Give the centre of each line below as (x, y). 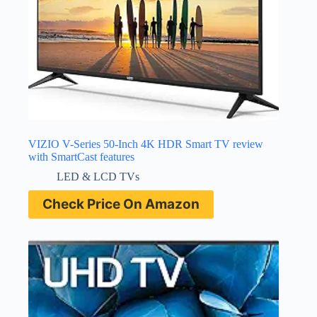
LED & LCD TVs (98, 176)
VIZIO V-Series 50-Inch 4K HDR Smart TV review (146, 144)
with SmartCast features (81, 156)
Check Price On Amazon (121, 204)
